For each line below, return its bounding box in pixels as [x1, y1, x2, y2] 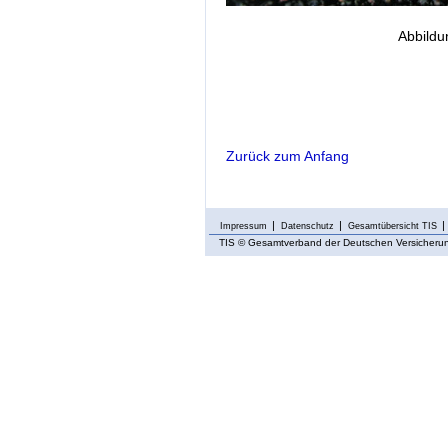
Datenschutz [281, 220, 334, 231]
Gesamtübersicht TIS [348, 220, 437, 231]
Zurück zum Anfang [226, 148, 349, 165]
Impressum [220, 220, 267, 231]
